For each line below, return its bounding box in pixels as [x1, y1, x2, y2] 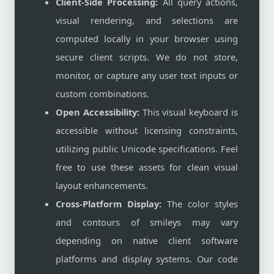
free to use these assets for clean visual [56, 161, 238, 173]
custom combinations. [56, 87, 149, 100]
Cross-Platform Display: [56, 198, 161, 210]
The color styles [161, 198, 238, 210]
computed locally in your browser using [56, 32, 238, 45]
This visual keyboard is [139, 106, 239, 118]
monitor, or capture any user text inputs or [56, 69, 238, 81]
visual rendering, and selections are [56, 14, 238, 26]
